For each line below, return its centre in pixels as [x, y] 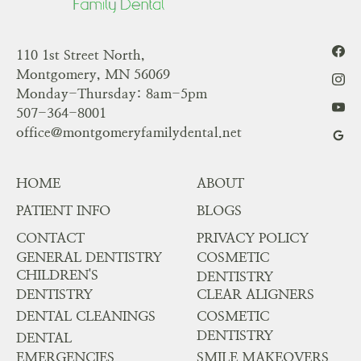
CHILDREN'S [57, 274]
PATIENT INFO [63, 211]
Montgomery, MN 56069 [93, 74]
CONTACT [50, 238]
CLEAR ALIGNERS [256, 294]
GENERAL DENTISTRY [89, 257]
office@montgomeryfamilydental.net [129, 132]
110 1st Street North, [80, 54]
